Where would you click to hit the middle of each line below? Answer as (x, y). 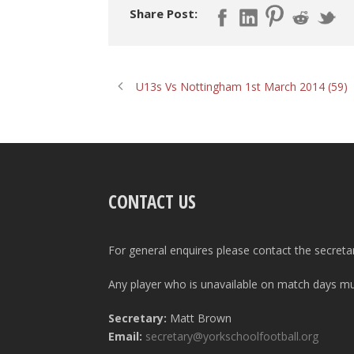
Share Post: (164, 13)
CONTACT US (152, 202)
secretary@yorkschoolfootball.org (232, 337)
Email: (127, 337)
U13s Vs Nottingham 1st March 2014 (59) (242, 87)
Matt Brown (199, 318)
